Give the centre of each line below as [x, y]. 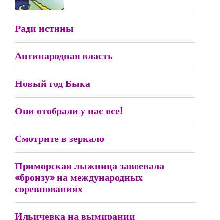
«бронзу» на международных [79, 177]
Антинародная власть [64, 56]
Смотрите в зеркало [59, 138]
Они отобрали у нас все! [69, 111]
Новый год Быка [53, 83]
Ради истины [44, 28]
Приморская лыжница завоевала [89, 166]
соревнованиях [49, 188]
